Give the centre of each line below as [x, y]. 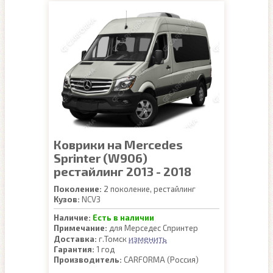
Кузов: [67, 199]
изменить [148, 239]
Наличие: [72, 218]
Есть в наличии [123, 218]
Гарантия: [74, 249]
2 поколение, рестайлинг [149, 189]
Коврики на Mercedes [118, 144]
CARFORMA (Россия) [160, 260]
